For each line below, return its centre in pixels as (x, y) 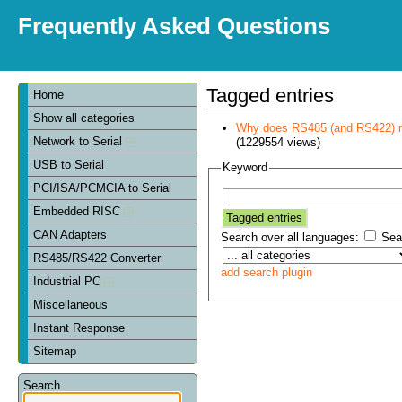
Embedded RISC (79, 211)
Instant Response (79, 328)
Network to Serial (80, 141)
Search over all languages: (289, 238)
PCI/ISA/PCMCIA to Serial (103, 188)
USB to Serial (69, 164)
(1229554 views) (278, 142)
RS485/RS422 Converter (97, 258)
